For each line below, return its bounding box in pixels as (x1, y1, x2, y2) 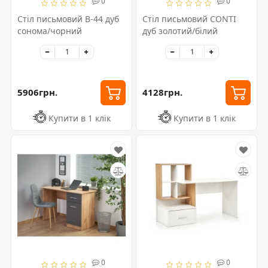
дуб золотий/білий (142, 25, 218, 36)
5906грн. (17, 86, 57, 99)
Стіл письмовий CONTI (142, 13, 236, 25)
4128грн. (142, 86, 182, 99)
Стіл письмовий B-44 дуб (17, 13, 119, 25)
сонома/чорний (17, 25, 82, 36)
